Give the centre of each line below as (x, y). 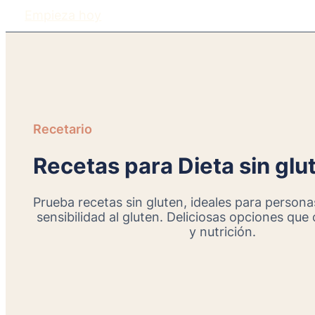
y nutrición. (223, 232)
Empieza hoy (63, 15)
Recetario (62, 129)
